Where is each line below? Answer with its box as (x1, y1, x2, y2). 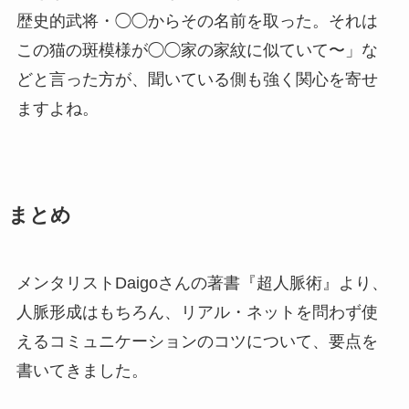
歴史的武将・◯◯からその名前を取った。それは (16, 11, 378, 30)
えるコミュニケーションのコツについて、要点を (16, 331, 378, 351)
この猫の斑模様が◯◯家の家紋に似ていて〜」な (16, 40, 378, 59)
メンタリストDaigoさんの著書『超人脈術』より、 (16, 273, 388, 292)
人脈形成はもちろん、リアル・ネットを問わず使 (16, 302, 378, 321)
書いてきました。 (16, 361, 148, 380)
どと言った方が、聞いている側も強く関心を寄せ (16, 69, 378, 89)
